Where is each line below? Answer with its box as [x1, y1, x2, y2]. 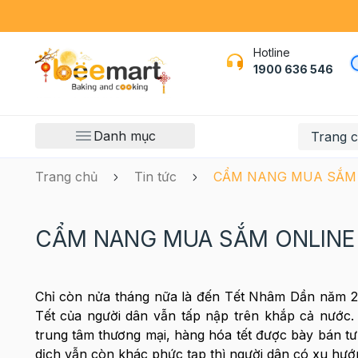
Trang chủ [34, 169, 97, 185]
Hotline [253, 46, 290, 59]
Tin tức [133, 169, 177, 185]
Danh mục [93, 128, 157, 144]
